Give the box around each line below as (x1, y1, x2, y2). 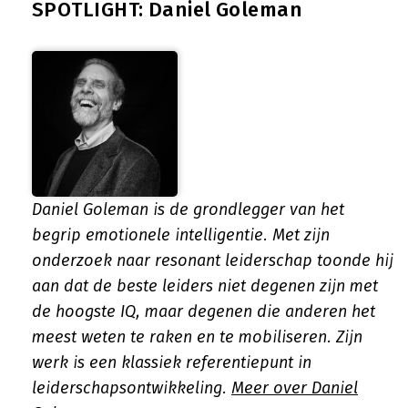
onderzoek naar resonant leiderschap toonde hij (32, 250, 393, 270)
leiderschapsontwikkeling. (32, 378, 231, 398)
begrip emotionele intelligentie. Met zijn (32, 225, 330, 245)
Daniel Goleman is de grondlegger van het (32, 199, 344, 219)
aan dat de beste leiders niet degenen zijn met (32, 276, 378, 296)
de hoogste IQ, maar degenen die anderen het (32, 301, 375, 321)
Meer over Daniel (231, 378, 358, 398)
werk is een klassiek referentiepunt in (32, 352, 311, 372)
